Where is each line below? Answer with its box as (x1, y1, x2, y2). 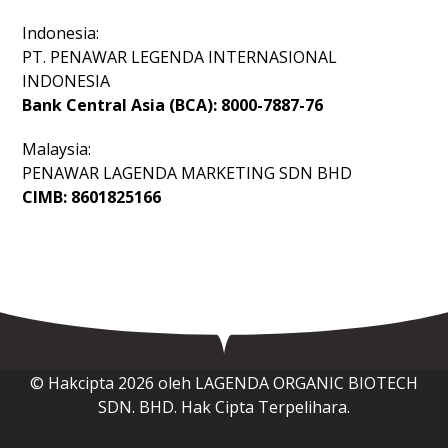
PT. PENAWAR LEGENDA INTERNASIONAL (22, 46, 338, 68)
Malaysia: (22, 138, 92, 160)
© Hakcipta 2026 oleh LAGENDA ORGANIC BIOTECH (30, 372, 418, 394)
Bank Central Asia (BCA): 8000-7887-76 (22, 94, 324, 116)
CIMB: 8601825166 (22, 186, 162, 208)
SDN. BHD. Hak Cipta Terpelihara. (98, 396, 350, 418)
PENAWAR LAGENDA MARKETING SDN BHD (22, 162, 353, 184)
